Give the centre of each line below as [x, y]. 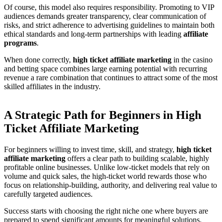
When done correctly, [38, 60]
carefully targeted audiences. [48, 194]
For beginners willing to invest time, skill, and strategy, [90, 149]
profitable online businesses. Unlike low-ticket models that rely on [107, 167]
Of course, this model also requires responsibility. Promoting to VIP [109, 7]
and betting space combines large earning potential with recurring [106, 69]
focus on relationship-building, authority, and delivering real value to [111, 185]
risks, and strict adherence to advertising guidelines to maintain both [109, 25]
